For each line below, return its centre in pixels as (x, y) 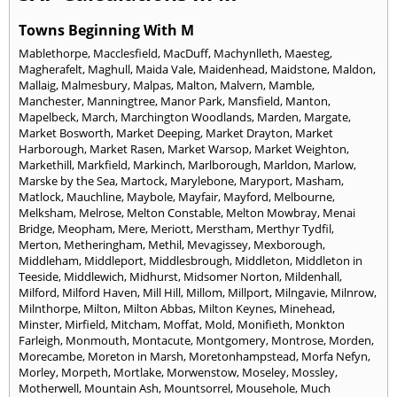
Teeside (39, 277)
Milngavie (300, 293)
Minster (39, 325)
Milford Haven (100, 293)
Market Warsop (208, 149)
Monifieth (264, 325)
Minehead (306, 309)
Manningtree (121, 101)
